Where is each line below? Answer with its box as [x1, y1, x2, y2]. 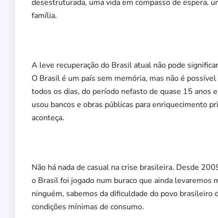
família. [32, 10, 57, 21]
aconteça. [32, 112, 64, 124]
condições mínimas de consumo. [32, 201, 144, 213]
